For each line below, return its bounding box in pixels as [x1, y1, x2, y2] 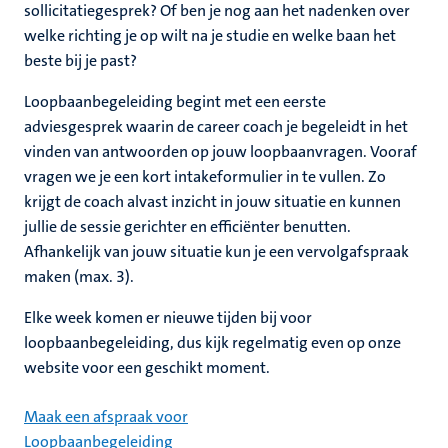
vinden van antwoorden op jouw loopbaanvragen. [24, 141, 370, 162]
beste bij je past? [24, 50, 137, 71]
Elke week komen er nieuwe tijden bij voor [24, 307, 312, 328]
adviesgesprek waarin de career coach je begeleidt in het [24, 116, 408, 137]
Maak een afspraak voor [24, 406, 188, 427]
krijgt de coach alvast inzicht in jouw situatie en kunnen [24, 191, 401, 212]
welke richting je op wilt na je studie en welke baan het [24, 25, 396, 46]
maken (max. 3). [24, 266, 134, 287]
